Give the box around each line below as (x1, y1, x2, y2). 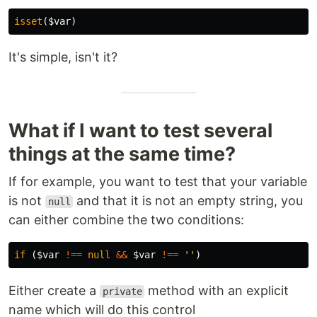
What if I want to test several (8, 119, 272, 142)
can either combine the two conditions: (8, 212, 244, 227)
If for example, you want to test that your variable (8, 174, 307, 189)
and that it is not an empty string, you (73, 193, 304, 208)
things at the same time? (8, 142, 236, 166)
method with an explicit (144, 283, 289, 298)
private (102, 286, 142, 297)
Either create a (8, 283, 100, 298)
